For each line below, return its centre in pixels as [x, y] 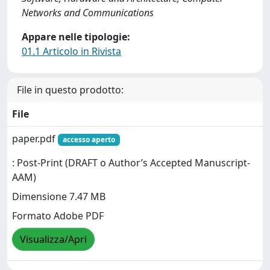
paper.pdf [35, 139]
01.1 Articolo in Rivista [71, 51]
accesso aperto [89, 140]
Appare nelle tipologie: [76, 37]
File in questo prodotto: [70, 90]
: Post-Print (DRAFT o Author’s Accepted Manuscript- [131, 163]
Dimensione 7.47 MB [59, 197]
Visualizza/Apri [53, 240]
